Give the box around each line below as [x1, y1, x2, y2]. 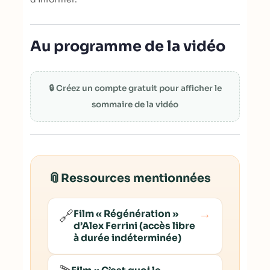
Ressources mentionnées [61, 171, 211, 186]
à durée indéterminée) [74, 232, 181, 243]
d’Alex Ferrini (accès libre [74, 220, 195, 231]
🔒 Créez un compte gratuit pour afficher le [48, 83, 222, 93]
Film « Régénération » [74, 208, 178, 219]
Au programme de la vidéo [30, 37, 225, 55]
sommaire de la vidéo [92, 99, 178, 110]
